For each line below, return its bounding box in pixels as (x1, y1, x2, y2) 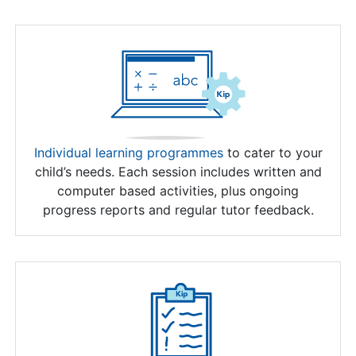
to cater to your (222, 145, 323, 161)
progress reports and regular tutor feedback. (42, 202, 314, 219)
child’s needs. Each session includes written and (34, 164, 322, 180)
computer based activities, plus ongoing (57, 183, 299, 199)
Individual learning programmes (33, 145, 223, 161)
